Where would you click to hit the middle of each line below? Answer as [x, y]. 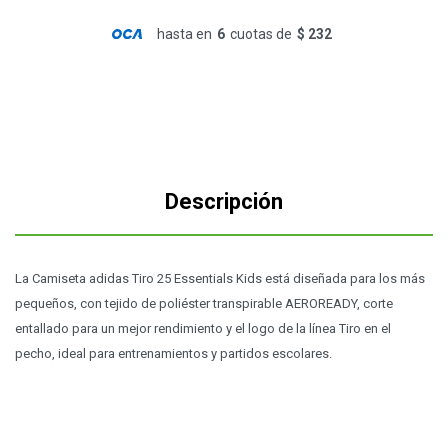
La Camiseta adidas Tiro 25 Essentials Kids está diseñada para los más [220, 278]
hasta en [184, 34]
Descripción [224, 201]
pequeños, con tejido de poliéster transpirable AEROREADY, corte [204, 303]
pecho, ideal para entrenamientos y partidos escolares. [173, 353]
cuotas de [260, 34]
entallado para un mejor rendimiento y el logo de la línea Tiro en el [203, 328]
